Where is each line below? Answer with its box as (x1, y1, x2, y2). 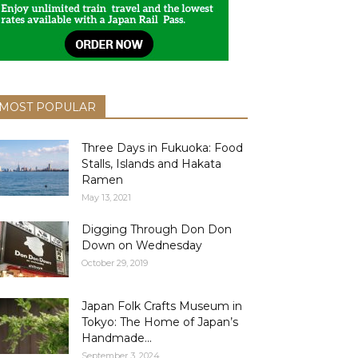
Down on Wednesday (82, 238, 202, 253)
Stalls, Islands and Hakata (82, 157, 221, 171)
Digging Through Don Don (82, 222, 232, 237)
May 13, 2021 (82, 192, 131, 203)
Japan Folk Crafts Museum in (82, 299, 242, 313)
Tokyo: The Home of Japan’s (82, 315, 238, 329)
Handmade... (82, 331, 152, 345)
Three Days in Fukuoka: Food (82, 141, 243, 155)
